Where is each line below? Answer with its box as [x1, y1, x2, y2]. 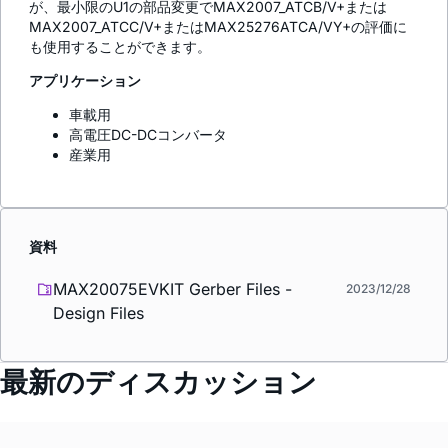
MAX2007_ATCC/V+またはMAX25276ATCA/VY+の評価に [29, 18, 407, 36]
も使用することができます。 [29, 38, 211, 56]
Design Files [53, 302, 144, 323]
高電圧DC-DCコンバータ [69, 126, 227, 144]
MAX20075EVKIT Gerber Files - [53, 278, 292, 299]
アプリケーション [29, 72, 141, 90]
